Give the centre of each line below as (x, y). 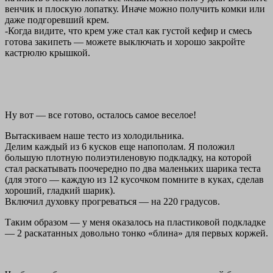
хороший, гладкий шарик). (60, 191)
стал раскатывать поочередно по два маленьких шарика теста (133, 169)
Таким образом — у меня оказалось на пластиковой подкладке (135, 222)
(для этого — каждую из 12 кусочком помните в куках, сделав (134, 180)
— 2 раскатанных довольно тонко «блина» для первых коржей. (136, 233)
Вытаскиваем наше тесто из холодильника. (94, 136)
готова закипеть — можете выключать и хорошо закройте (125, 42)
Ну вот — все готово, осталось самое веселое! (101, 115)
